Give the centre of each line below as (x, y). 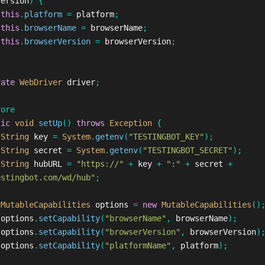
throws (90, 123)
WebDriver (41, 82)
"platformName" (138, 245)
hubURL (48, 164)
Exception (130, 123)
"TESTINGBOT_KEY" (166, 137)
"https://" (100, 164)
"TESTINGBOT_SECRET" (187, 150)
